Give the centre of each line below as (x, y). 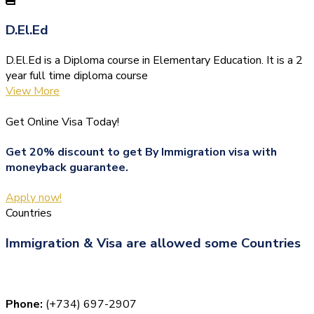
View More (33, 91)
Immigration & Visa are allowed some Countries (153, 244)
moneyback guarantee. (67, 168)
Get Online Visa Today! (62, 122)
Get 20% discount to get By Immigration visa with (141, 152)
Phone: (24, 304)
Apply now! (34, 198)
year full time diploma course (77, 75)
